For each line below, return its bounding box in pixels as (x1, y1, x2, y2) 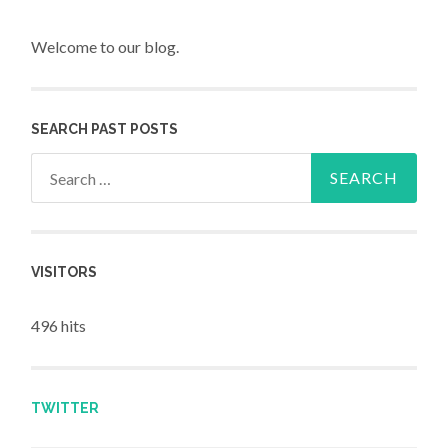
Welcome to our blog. (31, 36, 180, 56)
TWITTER (31, 399, 100, 416)
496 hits (31, 315, 87, 335)
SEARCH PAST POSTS (31, 121, 179, 138)
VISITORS (31, 264, 98, 281)
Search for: (31, 157, 106, 177)
